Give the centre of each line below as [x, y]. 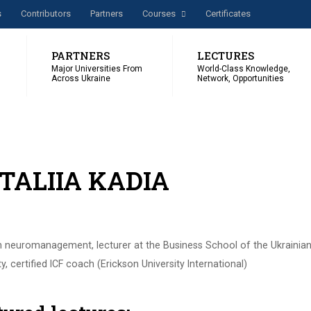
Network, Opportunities [241, 79]
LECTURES [226, 56]
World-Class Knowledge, [244, 69]
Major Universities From [97, 69]
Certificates [228, 14]
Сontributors [46, 14]
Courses [159, 14]
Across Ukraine [81, 79]
